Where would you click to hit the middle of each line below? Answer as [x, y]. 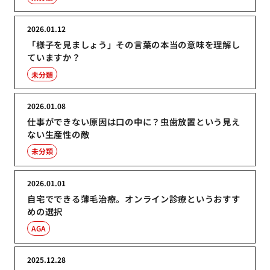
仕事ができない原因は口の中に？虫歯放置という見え [134, 121]
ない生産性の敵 [58, 134]
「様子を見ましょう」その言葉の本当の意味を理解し [134, 45]
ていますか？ [54, 57]
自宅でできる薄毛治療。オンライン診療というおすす [134, 198]
